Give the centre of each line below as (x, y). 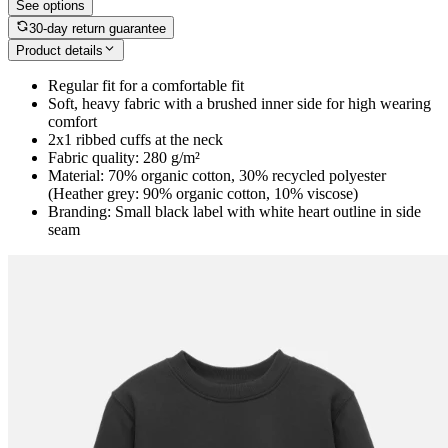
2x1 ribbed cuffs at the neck (135, 140)
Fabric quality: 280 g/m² (124, 158)
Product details (59, 51)
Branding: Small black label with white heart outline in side (234, 212)
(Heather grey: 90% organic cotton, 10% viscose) (203, 194)
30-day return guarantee (98, 28)
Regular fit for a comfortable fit (146, 86)
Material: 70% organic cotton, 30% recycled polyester (217, 176)
